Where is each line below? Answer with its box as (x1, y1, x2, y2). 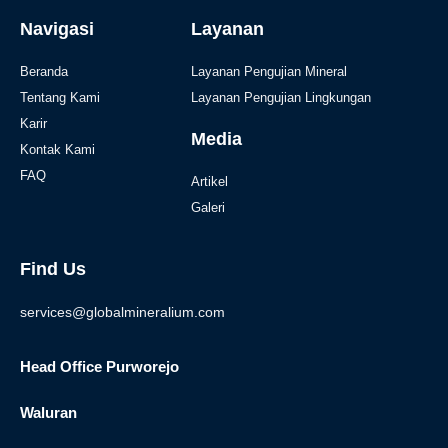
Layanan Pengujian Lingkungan (191, 89, 372, 105)
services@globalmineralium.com (20, 303, 225, 320)
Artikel (191, 173, 229, 189)
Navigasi (20, 18, 94, 39)
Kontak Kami (20, 141, 95, 157)
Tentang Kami (20, 89, 100, 105)
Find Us (20, 258, 86, 279)
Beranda (20, 63, 68, 79)
